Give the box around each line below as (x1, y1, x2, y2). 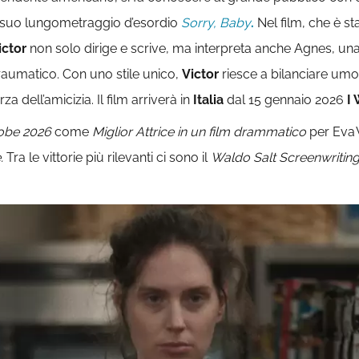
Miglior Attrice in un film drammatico (92, 124, 306, 140)
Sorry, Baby (181, 15, 251, 31)
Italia (193, 92, 227, 108)
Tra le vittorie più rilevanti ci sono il (3, 150, 211, 166)
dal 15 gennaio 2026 (227, 92, 347, 108)
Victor (182, 67, 219, 83)
